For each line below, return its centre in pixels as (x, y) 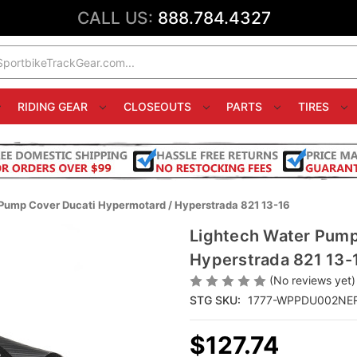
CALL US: (118, 18)
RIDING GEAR (55, 106)
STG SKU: (215, 300)
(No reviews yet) (312, 280)
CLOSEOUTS (159, 106)
